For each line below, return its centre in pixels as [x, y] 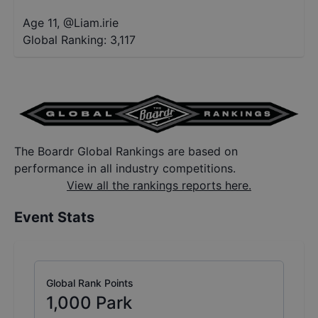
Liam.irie [96, 23]
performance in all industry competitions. [125, 169]
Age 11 [40, 23]
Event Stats [54, 218]
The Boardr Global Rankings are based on [126, 152]
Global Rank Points [90, 283]
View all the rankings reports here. [159, 186]
